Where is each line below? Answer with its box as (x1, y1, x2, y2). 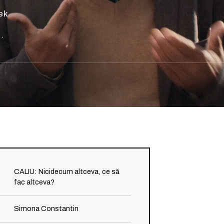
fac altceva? (14, 178, 55, 186)
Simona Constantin (14, 204, 79, 212)
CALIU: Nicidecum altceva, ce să (14, 167, 120, 176)
